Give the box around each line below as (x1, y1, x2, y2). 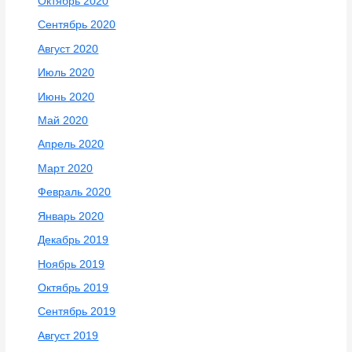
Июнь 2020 (38, 90, 95, 103)
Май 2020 (38, 115, 89, 127)
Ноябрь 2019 (38, 258, 105, 270)
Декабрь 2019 (38, 234, 109, 247)
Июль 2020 (38, 67, 95, 79)
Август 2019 (38, 329, 99, 342)
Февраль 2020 (38, 186, 112, 199)
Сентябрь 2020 (38, 19, 116, 31)
